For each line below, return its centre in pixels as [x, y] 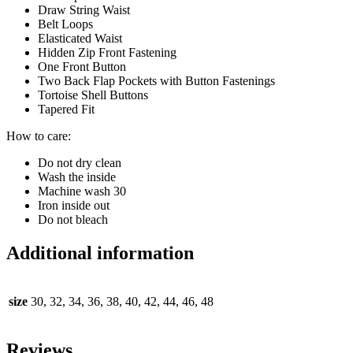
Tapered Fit [66, 110]
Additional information [100, 253]
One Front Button [82, 67]
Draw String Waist [84, 10]
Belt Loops [65, 24]
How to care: [39, 136]
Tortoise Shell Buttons [93, 95]
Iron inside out [74, 206]
